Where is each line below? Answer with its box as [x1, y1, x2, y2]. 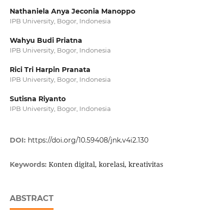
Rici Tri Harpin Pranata [9, 65, 91, 74]
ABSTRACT [9, 194, 54, 203]
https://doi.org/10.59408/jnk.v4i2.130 [27, 136, 148, 145]
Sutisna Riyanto [9, 94, 66, 104]
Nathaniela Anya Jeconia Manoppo [9, 6, 135, 16]
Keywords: [9, 160, 49, 169]
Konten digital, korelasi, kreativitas [48, 160, 163, 169]
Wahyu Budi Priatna [9, 36, 82, 45]
